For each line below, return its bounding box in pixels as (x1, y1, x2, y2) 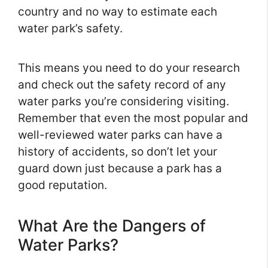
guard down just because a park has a (18, 162, 222, 176)
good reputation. (18, 178, 107, 193)
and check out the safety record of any (18, 78, 226, 92)
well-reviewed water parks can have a (18, 128, 223, 142)
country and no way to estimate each (18, 5, 217, 19)
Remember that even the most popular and (18, 111, 248, 126)
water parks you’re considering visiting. (18, 95, 229, 109)
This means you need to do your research (18, 61, 240, 75)
